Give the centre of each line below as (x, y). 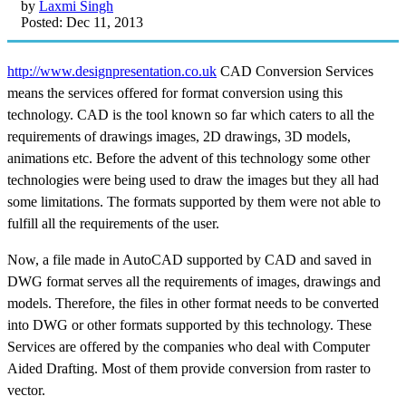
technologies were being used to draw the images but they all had (193, 179)
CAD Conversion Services (295, 71)
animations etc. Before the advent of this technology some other (188, 158)
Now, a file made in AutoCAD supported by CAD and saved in (189, 259)
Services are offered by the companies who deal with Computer (188, 346)
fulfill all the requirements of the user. (113, 223)
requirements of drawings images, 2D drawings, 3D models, (179, 136)
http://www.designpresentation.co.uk (112, 71)
